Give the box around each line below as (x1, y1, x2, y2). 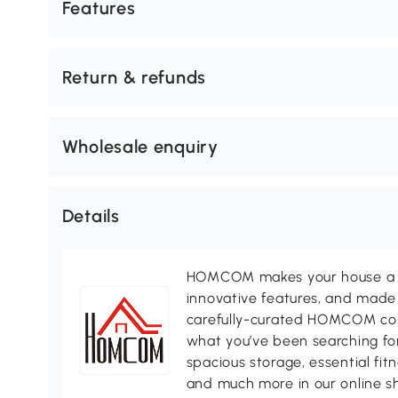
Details (61, 205, 120, 227)
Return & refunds (61, 67, 206, 89)
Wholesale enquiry (61, 136, 219, 158)
